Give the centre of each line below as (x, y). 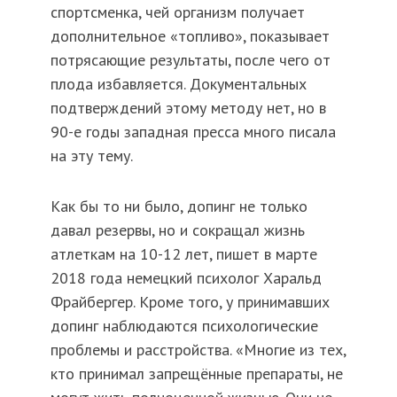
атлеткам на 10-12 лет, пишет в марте (183, 253)
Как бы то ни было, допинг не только (179, 206)
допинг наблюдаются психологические (184, 325)
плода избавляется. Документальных (178, 83)
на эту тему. (91, 155)
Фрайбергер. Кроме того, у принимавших (190, 301)
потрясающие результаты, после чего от (190, 59)
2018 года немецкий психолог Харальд (186, 277)
